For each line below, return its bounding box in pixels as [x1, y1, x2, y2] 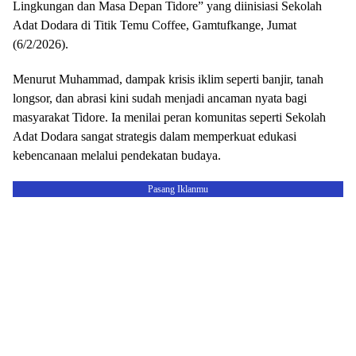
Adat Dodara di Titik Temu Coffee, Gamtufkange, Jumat [13, 18, 296, 32]
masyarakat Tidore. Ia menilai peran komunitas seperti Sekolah [13, 110, 326, 124]
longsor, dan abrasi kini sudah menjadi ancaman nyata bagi [13, 91, 307, 105]
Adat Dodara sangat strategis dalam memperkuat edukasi [13, 130, 296, 143]
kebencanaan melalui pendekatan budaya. [13, 149, 221, 162]
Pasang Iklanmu [148, 184, 208, 195]
